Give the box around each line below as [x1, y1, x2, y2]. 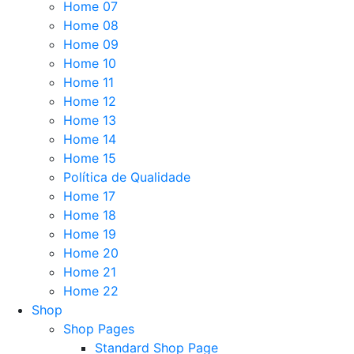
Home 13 [63, 112, 116, 128]
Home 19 [63, 226, 116, 242]
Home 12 [63, 93, 116, 109]
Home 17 [63, 188, 115, 204]
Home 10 [63, 55, 116, 71]
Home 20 [63, 245, 119, 261]
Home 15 [63, 150, 116, 166]
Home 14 [63, 131, 116, 147]
